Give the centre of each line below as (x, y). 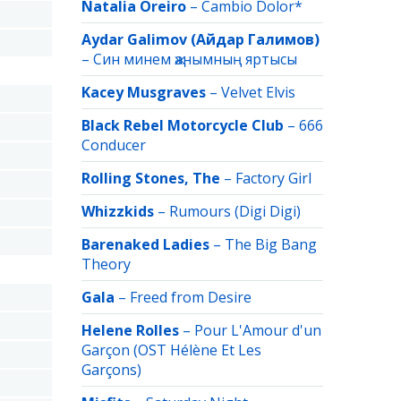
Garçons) (111, 370)
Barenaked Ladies (145, 244)
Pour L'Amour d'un (258, 330)
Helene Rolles (130, 330)
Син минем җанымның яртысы (195, 59)
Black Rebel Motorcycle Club (183, 125)
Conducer (114, 145)
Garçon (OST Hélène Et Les (171, 350)
